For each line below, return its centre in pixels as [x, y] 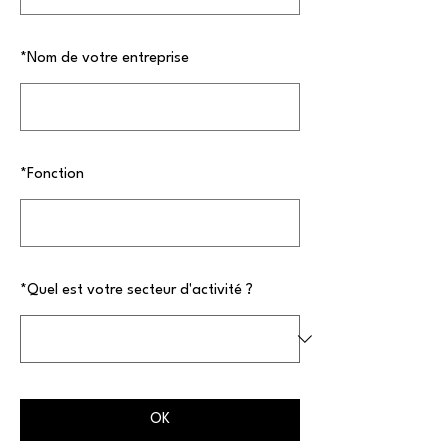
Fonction [55, 174]
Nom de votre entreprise [108, 58]
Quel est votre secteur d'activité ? [140, 290]
